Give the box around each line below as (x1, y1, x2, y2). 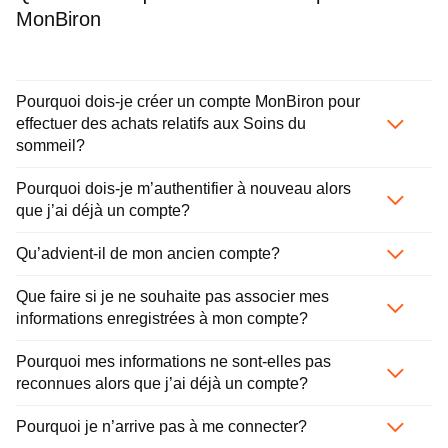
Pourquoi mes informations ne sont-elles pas (16, 353, 331, 371)
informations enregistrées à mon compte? (16, 310, 308, 328)
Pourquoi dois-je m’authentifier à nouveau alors (16, 180, 351, 198)
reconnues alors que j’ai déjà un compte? (16, 375, 308, 393)
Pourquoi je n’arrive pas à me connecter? (16, 418, 307, 436)
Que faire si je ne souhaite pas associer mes (16, 288, 329, 306)
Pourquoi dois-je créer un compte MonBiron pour (16, 93, 360, 111)
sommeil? (16, 137, 85, 155)
